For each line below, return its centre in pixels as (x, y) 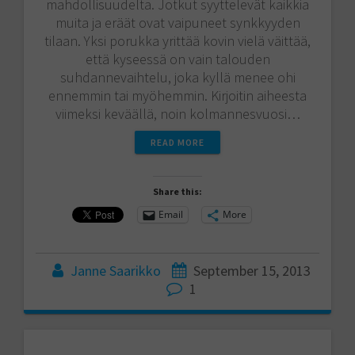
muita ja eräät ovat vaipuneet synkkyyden (177, 22)
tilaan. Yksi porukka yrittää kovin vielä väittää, (177, 40)
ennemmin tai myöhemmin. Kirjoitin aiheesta (177, 95)
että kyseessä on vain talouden (177, 59)
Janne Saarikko (116, 270)
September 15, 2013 (252, 270)
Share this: (177, 191)
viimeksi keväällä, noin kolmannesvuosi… (177, 113)
